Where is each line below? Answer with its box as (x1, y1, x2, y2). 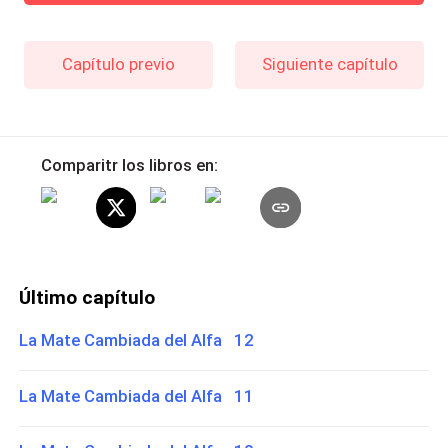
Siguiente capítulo (261, 53, 398, 74)
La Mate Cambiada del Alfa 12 (19, 330, 255, 350)
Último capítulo (19, 285, 156, 309)
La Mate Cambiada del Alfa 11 (19, 385, 255, 406)
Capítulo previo (61, 53, 175, 74)
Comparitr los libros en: (40, 155, 218, 176)
